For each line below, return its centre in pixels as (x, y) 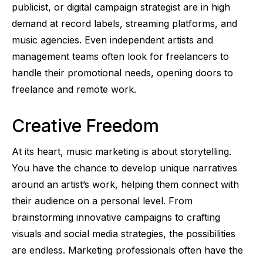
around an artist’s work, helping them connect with (125, 184)
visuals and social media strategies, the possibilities (124, 233)
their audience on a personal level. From (102, 200)
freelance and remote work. (74, 89)
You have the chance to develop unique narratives (124, 168)
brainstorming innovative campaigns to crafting (116, 217)
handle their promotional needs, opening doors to (122, 73)
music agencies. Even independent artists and (112, 40)
